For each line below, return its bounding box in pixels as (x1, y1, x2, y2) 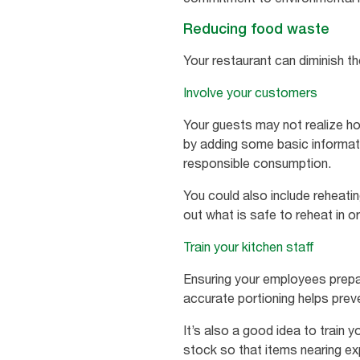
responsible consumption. (183, 155, 331, 172)
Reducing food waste (183, 20, 329, 38)
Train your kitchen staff (183, 239, 314, 256)
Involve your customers (183, 84, 317, 101)
